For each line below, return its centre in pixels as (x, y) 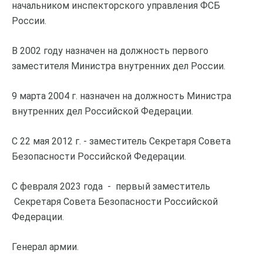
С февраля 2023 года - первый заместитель (111, 186)
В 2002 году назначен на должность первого (110, 50)
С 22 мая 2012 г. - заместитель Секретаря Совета (121, 141)
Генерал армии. (45, 247)
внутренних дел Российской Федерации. (102, 111)
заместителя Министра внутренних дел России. (119, 66)
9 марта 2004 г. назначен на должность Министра (122, 96)
